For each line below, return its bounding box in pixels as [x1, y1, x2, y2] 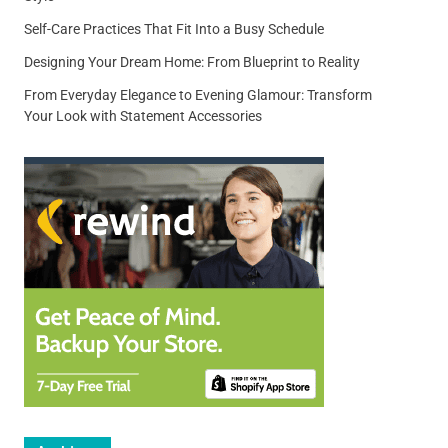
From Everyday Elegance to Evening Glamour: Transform [23, 86, 372, 103]
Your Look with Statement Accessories [23, 107, 262, 124]
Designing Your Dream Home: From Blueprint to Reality [23, 53, 360, 70]
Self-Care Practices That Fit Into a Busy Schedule [23, 20, 324, 37]
